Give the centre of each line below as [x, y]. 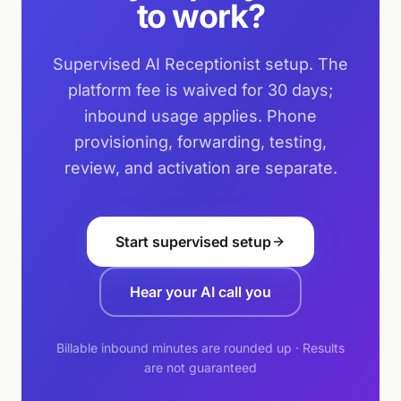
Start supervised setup [193, 242]
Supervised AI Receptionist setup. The [200, 64]
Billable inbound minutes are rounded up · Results [200, 348]
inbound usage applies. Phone [200, 116]
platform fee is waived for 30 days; [200, 90]
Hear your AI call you [200, 292]
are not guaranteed [200, 367]
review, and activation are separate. [200, 168]
